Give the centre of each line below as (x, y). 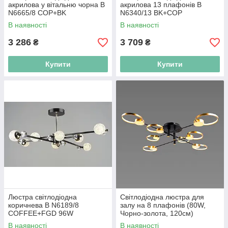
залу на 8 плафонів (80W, (163, 205)
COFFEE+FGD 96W (41, 213)
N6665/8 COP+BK (37, 13)
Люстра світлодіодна (42, 197)
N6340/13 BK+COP (151, 13)
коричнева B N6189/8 (44, 205)
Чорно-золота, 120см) (157, 213)
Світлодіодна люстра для (162, 197)
